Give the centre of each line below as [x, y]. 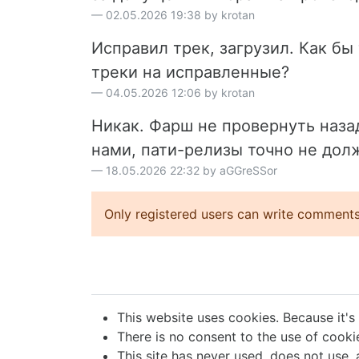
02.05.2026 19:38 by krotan [180, 14]
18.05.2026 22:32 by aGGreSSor [192, 170]
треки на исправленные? [190, 72]
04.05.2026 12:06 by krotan [180, 92]
